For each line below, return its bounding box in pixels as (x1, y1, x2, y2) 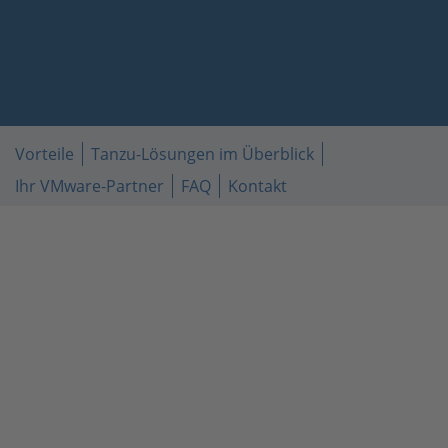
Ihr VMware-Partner (15, 174, 164, 197)
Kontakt (228, 174, 287, 197)
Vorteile (15, 142, 74, 165)
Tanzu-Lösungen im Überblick (91, 142, 314, 165)
